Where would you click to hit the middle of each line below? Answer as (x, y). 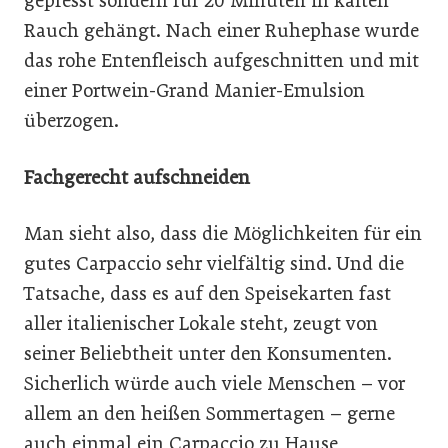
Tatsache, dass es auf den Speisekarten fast (207, 294)
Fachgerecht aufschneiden (137, 177)
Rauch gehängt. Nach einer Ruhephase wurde (221, 30)
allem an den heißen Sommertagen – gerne (209, 414)
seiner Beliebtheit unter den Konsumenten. (208, 354)
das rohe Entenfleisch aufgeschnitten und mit (221, 60)
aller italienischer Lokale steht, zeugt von (201, 324)
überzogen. (71, 120)
